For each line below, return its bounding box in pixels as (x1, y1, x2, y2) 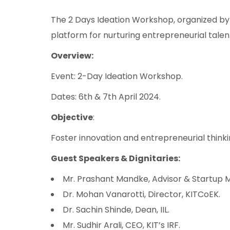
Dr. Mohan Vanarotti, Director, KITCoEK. (63, 188, 220, 200)
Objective (51, 111, 93, 123)
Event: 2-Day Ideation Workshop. (51, 70, 183, 82)
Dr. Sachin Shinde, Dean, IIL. (63, 203, 169, 216)
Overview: (51, 49, 93, 62)
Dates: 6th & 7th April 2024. (51, 90, 161, 103)
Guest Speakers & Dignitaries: (51, 152, 180, 164)
